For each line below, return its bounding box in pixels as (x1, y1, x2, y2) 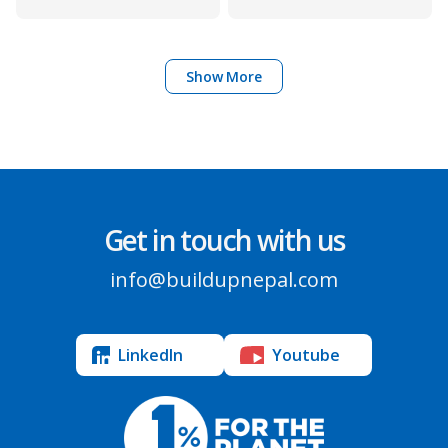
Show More (186, 67, 262, 87)
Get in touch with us (103, 221, 345, 260)
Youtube (272, 343, 340, 366)
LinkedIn (118, 343, 183, 366)
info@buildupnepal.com (110, 266, 338, 294)
